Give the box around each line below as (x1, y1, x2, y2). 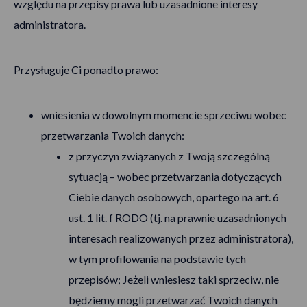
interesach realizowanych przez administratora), (69, 232, 293, 245)
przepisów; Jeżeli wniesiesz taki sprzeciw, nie (69, 273, 279, 286)
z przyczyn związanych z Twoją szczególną (69, 149, 270, 162)
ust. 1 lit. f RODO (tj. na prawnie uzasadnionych (69, 211, 286, 224)
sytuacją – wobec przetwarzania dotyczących (69, 170, 282, 183)
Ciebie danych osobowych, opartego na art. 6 (69, 191, 279, 204)
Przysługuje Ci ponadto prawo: (14, 63, 158, 76)
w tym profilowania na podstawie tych (69, 252, 246, 265)
